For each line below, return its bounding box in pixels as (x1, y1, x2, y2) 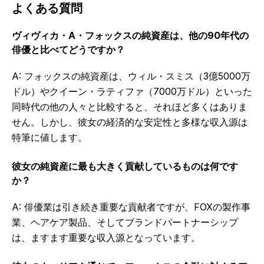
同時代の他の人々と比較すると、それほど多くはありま (12, 101, 247, 113)
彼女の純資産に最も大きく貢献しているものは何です (12, 160, 238, 173)
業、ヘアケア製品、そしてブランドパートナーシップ (12, 216, 238, 229)
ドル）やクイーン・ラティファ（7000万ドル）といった (12, 85, 252, 98)
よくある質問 (12, 1, 82, 16)
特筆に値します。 (12, 131, 87, 144)
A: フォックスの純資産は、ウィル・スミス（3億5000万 (12, 70, 250, 82)
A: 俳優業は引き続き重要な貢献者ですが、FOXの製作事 (12, 201, 250, 213)
